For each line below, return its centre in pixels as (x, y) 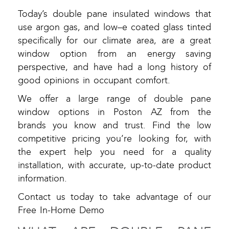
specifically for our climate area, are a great (114, 41)
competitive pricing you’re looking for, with (114, 139)
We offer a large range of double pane (114, 99)
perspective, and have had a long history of (114, 67)
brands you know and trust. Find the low (114, 126)
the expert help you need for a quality (114, 152)
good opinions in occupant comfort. (94, 81)
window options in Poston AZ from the (114, 112)
